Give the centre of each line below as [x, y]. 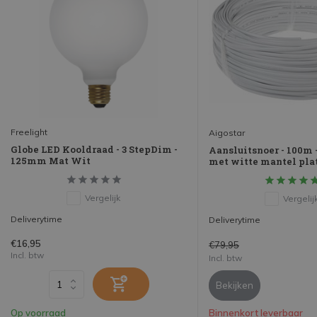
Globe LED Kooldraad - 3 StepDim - [94, 150]
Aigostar [227, 132]
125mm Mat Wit [51, 161]
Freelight [29, 132]
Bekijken [235, 286]
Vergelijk [102, 198]
